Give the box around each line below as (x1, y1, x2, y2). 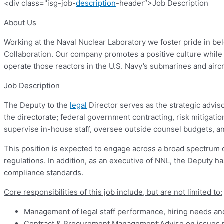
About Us (4, 18, 36, 28)
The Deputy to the (4, 100, 70, 110)
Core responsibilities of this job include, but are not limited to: (4, 187, 222, 197)
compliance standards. (4, 168, 83, 178)
